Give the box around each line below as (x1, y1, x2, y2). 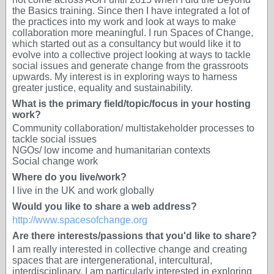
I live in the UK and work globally (12, 185, 154, 196)
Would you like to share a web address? (12, 201, 197, 212)
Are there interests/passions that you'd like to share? (12, 231, 257, 241)
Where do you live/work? (12, 172, 127, 182)
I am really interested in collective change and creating (12, 244, 247, 254)
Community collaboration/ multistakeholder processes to (12, 123, 254, 133)
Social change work (12, 156, 98, 166)
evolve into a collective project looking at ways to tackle (12, 50, 251, 60)
